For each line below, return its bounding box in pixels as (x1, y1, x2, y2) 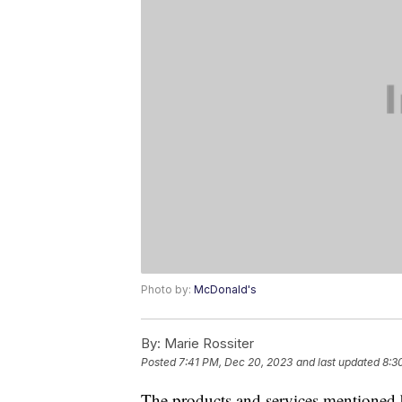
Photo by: (141, 283, 194, 297)
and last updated (296, 355, 380, 370)
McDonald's (194, 283, 257, 297)
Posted (141, 355, 179, 370)
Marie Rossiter (161, 335, 254, 353)
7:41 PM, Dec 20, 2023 (179, 355, 293, 370)
